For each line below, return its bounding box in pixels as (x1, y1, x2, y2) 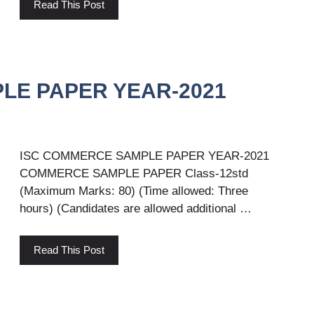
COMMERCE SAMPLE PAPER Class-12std (20, 167, 248, 181)
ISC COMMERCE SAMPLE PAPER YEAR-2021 (20, 149, 269, 163)
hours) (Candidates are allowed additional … (20, 202, 252, 216)
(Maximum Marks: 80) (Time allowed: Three (20, 184, 248, 198)
